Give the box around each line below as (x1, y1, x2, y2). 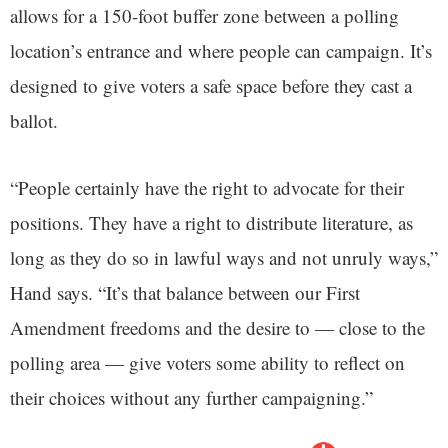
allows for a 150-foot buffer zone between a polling (10, 3, 399, 29)
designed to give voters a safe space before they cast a (10, 73, 412, 99)
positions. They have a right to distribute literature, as (10, 210, 413, 236)
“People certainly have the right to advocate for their (10, 175, 404, 201)
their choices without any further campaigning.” (10, 385, 373, 411)
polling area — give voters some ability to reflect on (10, 350, 405, 376)
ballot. (10, 108, 58, 134)
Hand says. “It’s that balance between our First (10, 280, 360, 306)
